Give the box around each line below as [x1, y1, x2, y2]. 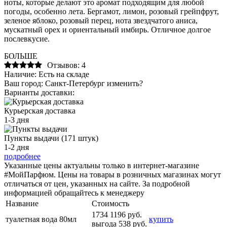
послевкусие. [4, 34, 50, 43]
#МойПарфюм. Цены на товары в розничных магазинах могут [4, 170, 221, 179]
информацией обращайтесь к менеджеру [4, 188, 144, 197]
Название [6, 199, 39, 208]
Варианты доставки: [4, 88, 74, 97]
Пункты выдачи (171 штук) [4, 133, 98, 142]
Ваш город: [4, 79, 43, 88]
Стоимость [92, 199, 129, 208]
